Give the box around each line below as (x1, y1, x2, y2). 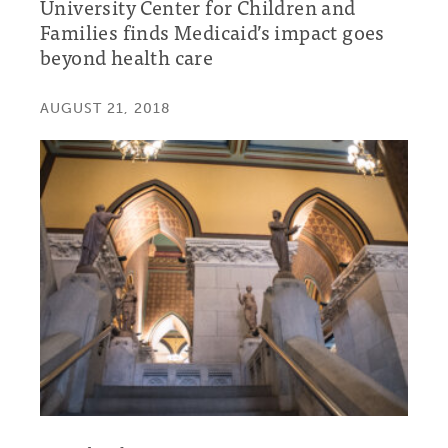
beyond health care (40, 40, 214, 74)
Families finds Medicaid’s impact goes (40, 15, 385, 49)
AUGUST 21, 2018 (40, 100, 171, 118)
